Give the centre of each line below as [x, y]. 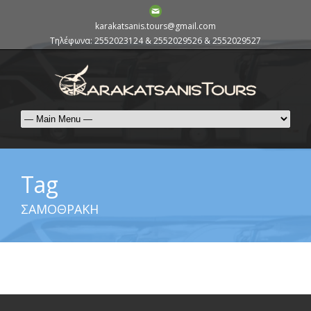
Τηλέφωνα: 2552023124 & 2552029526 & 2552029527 [155, 41]
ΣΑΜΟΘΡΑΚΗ [60, 209]
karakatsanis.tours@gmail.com [155, 26]
